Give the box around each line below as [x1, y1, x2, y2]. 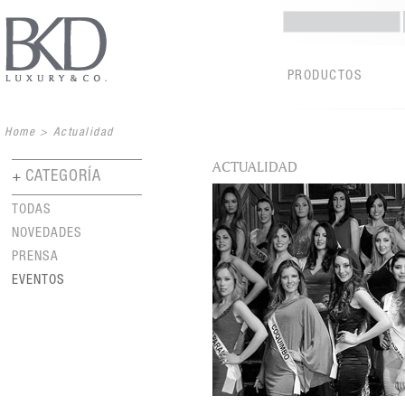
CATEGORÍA [25, 169, 101, 185]
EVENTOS [12, 274, 65, 287]
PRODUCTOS [287, 70, 363, 83]
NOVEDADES [12, 227, 82, 240]
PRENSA [12, 250, 59, 264]
